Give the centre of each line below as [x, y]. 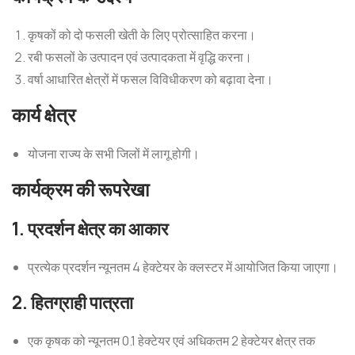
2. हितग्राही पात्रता [73, 302]
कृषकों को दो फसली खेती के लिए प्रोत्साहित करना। [142, 35]
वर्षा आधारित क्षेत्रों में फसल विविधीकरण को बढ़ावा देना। [151, 79]
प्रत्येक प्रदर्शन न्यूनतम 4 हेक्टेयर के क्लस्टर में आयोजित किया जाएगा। [183, 267]
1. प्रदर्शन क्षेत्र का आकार [90, 229]
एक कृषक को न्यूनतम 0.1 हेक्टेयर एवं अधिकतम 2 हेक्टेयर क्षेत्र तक [172, 341]
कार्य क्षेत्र [44, 115]
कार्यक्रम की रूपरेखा [80, 189]
